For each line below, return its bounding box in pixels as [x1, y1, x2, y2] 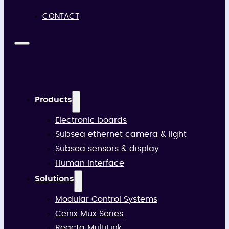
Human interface [55, 159, 124, 167]
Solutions [35, 175, 74, 183]
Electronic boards [55, 116, 127, 124]
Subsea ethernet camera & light [55, 130, 187, 139]
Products [35, 96, 72, 104]
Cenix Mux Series [55, 210, 123, 218]
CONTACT [42, 13, 79, 20]
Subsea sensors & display [55, 145, 159, 153]
